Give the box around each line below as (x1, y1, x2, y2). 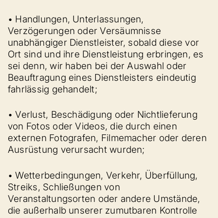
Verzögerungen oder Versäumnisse (8, 25, 162, 36)
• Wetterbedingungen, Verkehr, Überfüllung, (8, 169, 198, 181)
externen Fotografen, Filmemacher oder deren (8, 132, 207, 144)
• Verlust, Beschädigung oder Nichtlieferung (8, 109, 198, 120)
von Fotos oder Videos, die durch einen (8, 121, 177, 132)
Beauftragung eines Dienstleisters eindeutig (8, 72, 196, 83)
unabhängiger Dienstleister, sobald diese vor (8, 36, 200, 48)
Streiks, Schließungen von (8, 181, 120, 193)
